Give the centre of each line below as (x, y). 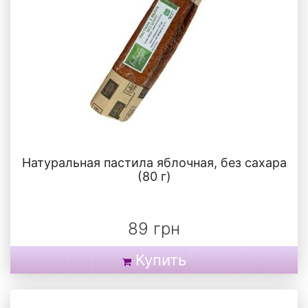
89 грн (154, 229)
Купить (161, 260)
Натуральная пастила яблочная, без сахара (154, 163)
